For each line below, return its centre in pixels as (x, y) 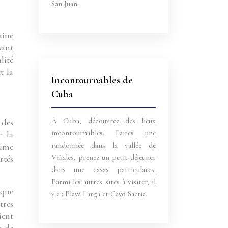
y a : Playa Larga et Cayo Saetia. (99, 194)
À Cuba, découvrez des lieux (104, 121)
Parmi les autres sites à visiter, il (104, 182)
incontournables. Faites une (104, 133)
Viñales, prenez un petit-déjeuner (104, 157)
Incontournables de (92, 80)
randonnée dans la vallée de (104, 145)
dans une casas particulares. (104, 169)
